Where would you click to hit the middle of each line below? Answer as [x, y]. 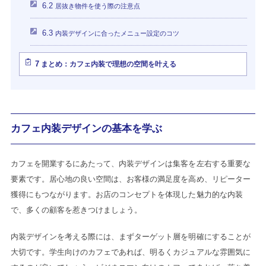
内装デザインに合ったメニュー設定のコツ [116, 33]
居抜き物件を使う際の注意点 [96, 6]
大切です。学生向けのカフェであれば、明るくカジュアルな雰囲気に [130, 252]
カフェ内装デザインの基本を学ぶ [86, 128]
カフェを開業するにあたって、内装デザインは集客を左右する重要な [130, 163]
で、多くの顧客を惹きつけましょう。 [76, 210]
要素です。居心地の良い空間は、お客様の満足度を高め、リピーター [130, 179]
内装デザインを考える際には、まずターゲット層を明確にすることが [130, 237]
